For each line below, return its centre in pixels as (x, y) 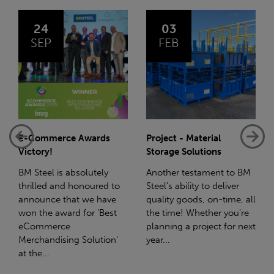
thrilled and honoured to (69, 186)
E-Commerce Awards (64, 139)
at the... (34, 254)
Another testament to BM (198, 173)
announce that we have (67, 200)
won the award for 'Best (68, 213)
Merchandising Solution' (68, 240)
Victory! (35, 152)
